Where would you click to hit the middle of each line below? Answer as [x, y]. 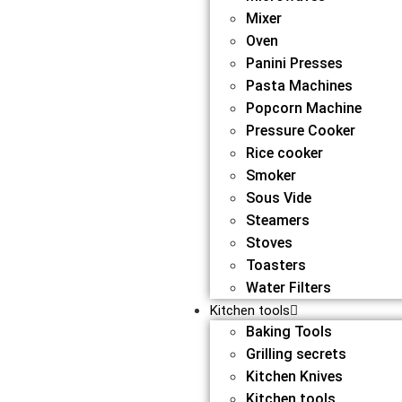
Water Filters [288, 288]
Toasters [275, 265]
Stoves [269, 243]
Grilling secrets [296, 354]
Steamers [277, 220]
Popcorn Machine [303, 108]
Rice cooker [284, 153]
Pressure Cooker [300, 131]
